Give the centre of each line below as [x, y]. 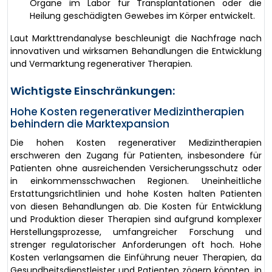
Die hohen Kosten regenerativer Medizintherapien [136, 142]
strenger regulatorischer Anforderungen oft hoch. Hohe [136, 244]
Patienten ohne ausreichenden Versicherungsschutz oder [136, 168]
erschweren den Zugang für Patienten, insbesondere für [136, 155]
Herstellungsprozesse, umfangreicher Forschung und [136, 232]
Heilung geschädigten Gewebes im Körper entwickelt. [142, 15]
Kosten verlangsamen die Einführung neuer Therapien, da [136, 257]
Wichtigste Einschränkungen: [93, 90]
